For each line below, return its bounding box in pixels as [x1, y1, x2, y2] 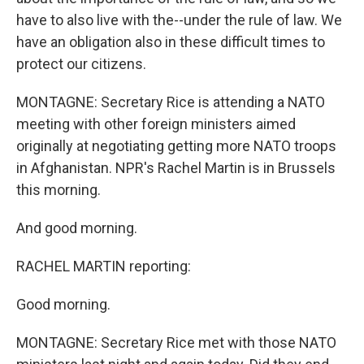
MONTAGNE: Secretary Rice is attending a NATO [16, 93, 325, 110]
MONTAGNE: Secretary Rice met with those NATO [16, 334, 336, 351]
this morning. [16, 181, 101, 198]
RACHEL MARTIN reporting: [16, 258, 191, 275]
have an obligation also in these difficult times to [16, 33, 325, 50]
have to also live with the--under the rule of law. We [16, 11, 342, 28]
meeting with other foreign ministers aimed [16, 115, 296, 132]
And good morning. [16, 219, 137, 236]
